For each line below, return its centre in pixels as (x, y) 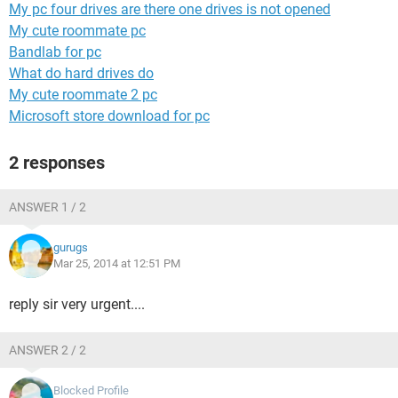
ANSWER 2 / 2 (48, 350)
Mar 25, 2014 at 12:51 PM (117, 263)
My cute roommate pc (77, 31)
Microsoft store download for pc (109, 116)
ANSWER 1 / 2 (48, 207)
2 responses (57, 163)
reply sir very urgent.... (77, 304)
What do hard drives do (81, 73)
